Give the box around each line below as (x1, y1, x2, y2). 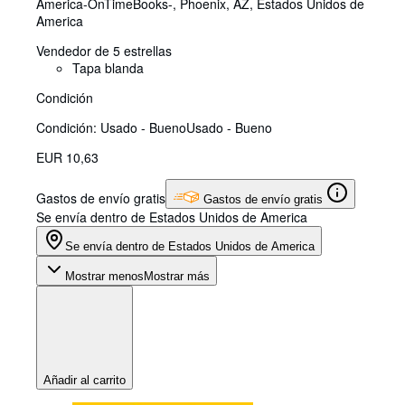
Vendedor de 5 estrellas (36, 42, 172, 61)
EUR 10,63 (36, 148, 99, 167)
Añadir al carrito (43, 373, 126, 388)
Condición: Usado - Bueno (36, 118, 186, 137)
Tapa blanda (72, 59, 144, 78)
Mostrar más (144, 269, 210, 284)
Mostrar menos (65, 269, 144, 284)
